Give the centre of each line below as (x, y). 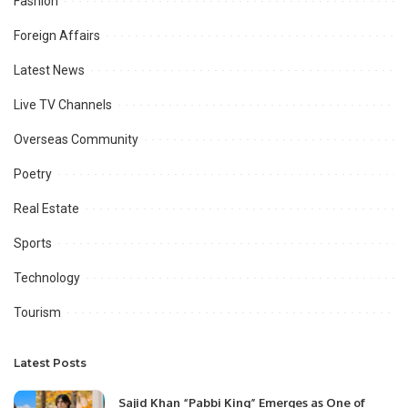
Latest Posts (50, 362)
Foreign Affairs (57, 35)
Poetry (33, 173)
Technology (47, 277)
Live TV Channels (63, 104)
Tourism (37, 312)
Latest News (49, 70)
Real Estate (46, 208)
